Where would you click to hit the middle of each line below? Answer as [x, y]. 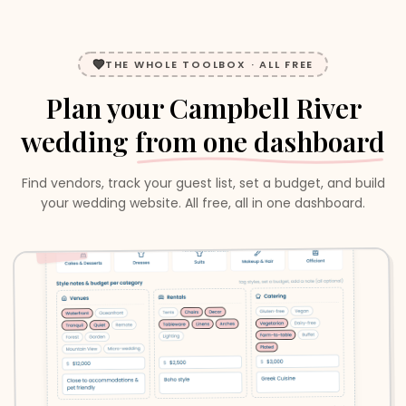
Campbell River [265, 108]
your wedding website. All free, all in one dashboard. [203, 203]
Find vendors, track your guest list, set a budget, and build [203, 183]
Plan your [107, 108]
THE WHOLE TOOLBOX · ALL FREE [209, 64]
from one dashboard [260, 141]
